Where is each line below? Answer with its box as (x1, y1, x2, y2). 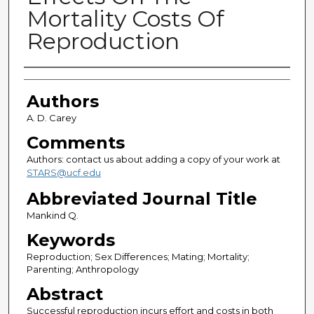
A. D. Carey (26, 112, 76, 124)
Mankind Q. (26, 210, 78, 221)
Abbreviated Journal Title (26, 189, 257, 210)
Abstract (26, 284, 103, 305)
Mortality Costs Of (26, 5, 224, 33)
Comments (26, 132, 125, 153)
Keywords (26, 230, 115, 251)
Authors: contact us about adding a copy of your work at (26, 153, 280, 165)
